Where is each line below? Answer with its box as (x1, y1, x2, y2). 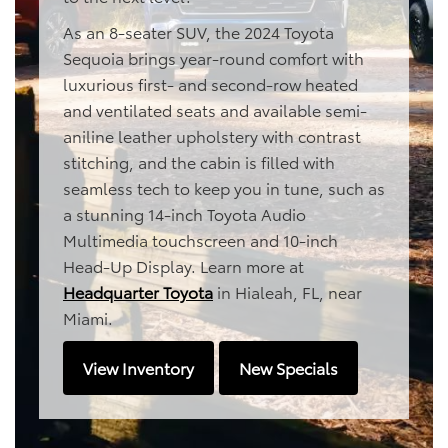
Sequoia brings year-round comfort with (63, 46, 364, 70)
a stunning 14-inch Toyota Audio (63, 202, 306, 226)
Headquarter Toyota (63, 280, 213, 304)
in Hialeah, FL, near (213, 280, 362, 304)
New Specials (239, 356, 338, 380)
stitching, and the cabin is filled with (63, 150, 335, 174)
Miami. (63, 306, 113, 330)
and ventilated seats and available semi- (63, 98, 367, 122)
